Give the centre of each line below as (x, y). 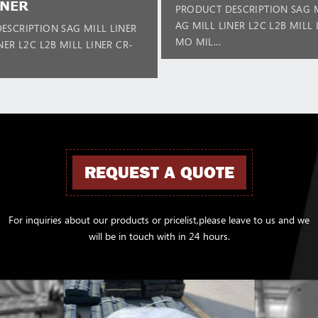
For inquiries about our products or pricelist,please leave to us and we (159, 219)
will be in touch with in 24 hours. (159, 236)
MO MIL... (198, 41)
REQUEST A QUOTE (159, 172)
